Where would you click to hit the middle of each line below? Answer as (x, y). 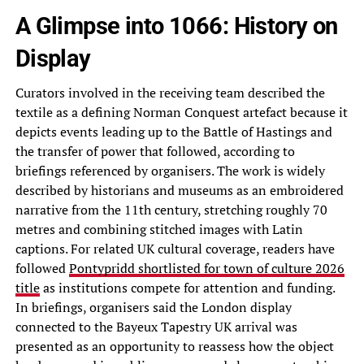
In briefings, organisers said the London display (153, 308)
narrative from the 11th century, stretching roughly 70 (171, 210)
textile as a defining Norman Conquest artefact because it (181, 113)
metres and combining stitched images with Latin (159, 230)
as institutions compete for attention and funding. (187, 288)
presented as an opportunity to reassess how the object (174, 347)
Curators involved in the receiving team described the (170, 93)
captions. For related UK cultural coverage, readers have (175, 249)
